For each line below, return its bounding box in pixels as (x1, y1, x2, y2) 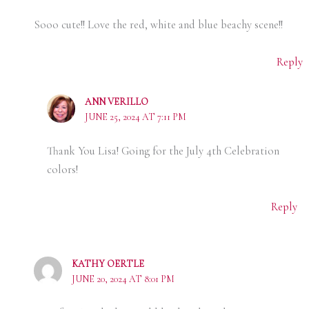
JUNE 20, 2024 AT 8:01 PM (71, 272, 175, 285)
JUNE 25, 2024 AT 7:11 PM (85, 111, 187, 123)
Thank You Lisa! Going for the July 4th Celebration (47, 144, 279, 159)
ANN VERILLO (85, 96, 149, 108)
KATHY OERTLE (71, 257, 144, 270)
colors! (47, 163, 78, 177)
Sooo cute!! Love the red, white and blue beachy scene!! (33, 18, 283, 32)
